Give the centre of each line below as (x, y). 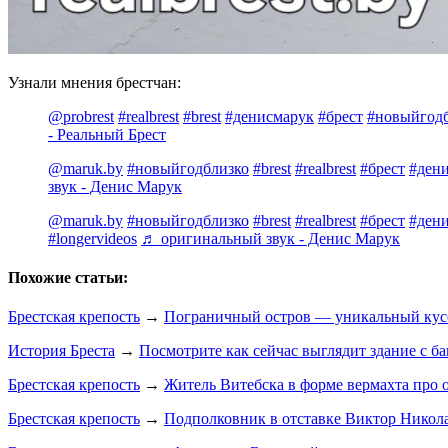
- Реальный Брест (107, 134)
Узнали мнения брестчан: (94, 82)
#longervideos (92, 238)
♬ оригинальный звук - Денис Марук (270, 238)
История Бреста (61, 351)
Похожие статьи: (68, 278)
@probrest (81, 116)
